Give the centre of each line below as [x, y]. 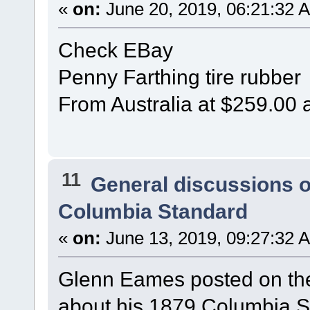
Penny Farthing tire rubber [179, 77]
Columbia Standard [153, 211]
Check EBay [115, 50]
